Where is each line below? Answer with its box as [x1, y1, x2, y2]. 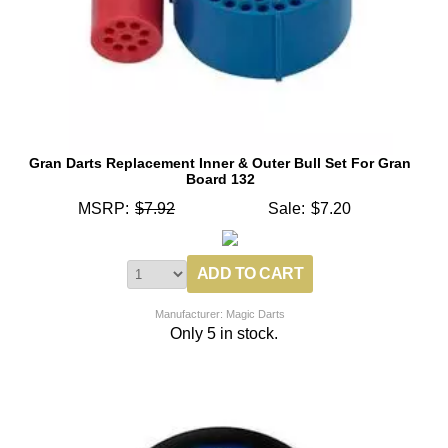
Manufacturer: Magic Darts [155, 307, 286, 320]
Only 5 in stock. [169, 324, 278, 342]
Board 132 [185, 170, 255, 187]
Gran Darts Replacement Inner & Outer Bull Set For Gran [29, 154, 412, 171]
